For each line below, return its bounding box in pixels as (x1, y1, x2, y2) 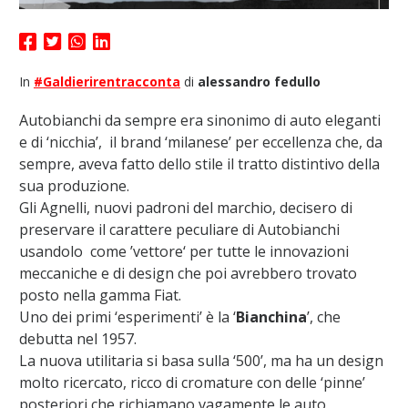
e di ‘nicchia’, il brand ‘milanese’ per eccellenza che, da (18, 132, 382, 153)
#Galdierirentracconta (33, 73, 180, 91)
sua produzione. (18, 176, 129, 197)
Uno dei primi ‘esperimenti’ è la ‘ (18, 307, 236, 328)
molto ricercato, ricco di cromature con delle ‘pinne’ (18, 372, 365, 393)
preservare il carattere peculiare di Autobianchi (18, 219, 340, 240)
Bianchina (235, 307, 307, 328)
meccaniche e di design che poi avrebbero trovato (18, 263, 357, 284)
